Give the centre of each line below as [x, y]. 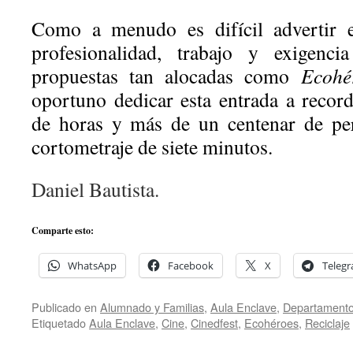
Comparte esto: [63, 230]
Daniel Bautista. [95, 189]
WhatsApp [92, 266]
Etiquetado [59, 323]
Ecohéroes [271, 323]
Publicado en [64, 307]
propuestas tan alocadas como [166, 76]
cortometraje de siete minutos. [152, 147]
